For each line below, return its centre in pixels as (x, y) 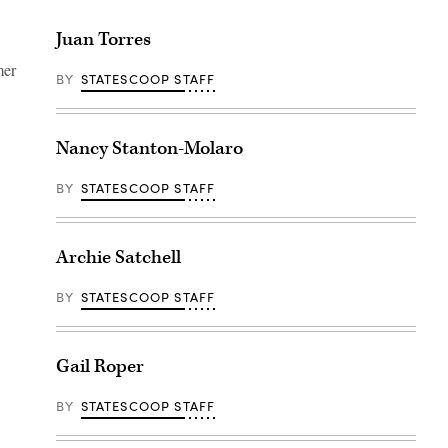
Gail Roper (100, 367)
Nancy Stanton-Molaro (149, 149)
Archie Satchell (118, 258)
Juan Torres (103, 40)
